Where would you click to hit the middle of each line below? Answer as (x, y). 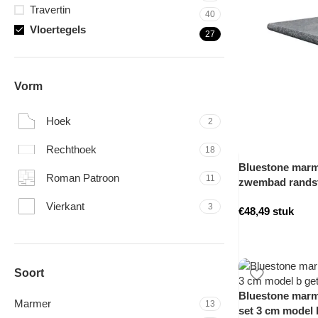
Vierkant (65, 206)
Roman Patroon (83, 177)
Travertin (50, 10)
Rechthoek (71, 149)
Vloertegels (58, 29)
